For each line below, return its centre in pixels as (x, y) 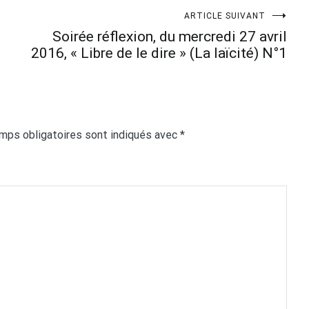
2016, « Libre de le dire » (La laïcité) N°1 (159, 53)
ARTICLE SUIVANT (225, 16)
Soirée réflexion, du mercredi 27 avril (170, 36)
